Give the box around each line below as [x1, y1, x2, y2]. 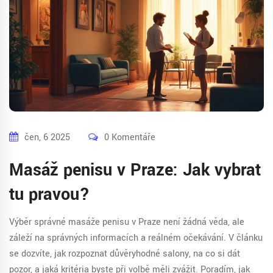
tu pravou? [9, 183, 90, 207]
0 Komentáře [104, 131, 155, 144]
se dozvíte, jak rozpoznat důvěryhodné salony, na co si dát [9, 247, 240, 261]
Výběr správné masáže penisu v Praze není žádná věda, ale [9, 216, 244, 229]
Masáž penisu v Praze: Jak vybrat [9, 158, 261, 183]
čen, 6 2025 [24, 131, 70, 144]
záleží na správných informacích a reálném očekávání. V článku [9, 232, 263, 245]
